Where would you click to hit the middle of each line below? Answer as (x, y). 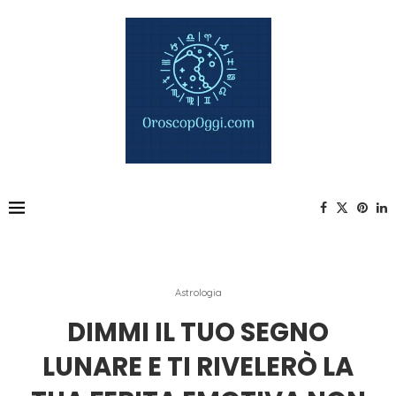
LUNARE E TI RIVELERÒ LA (198, 367)
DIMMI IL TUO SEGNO (198, 332)
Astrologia (198, 293)
